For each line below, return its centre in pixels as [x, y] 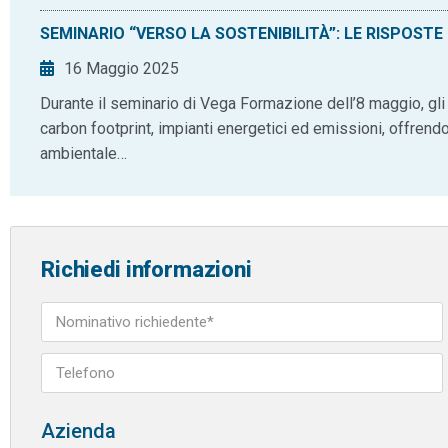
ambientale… [83, 153]
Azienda [78, 431]
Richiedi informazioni [146, 269]
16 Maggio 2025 [121, 68]
